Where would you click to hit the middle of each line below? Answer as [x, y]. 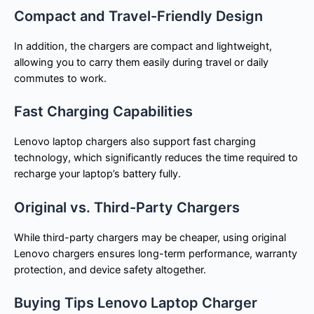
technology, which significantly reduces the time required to [156, 158]
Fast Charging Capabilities [103, 112]
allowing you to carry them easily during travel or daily [141, 62]
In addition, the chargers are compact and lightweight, [143, 46]
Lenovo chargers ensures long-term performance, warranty [156, 253]
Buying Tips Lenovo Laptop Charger [136, 303]
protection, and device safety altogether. [110, 269]
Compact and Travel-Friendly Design [138, 16]
